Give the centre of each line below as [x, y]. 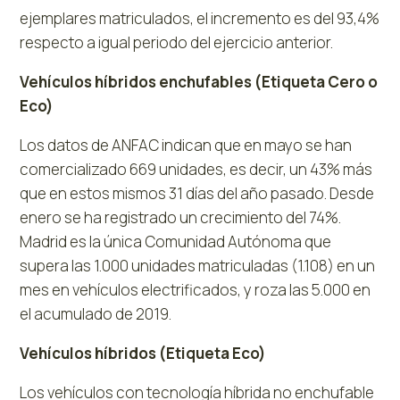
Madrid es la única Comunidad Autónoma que [176, 241]
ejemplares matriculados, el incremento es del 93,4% [200, 18]
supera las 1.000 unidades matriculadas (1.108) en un [198, 265]
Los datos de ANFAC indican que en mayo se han [186, 145]
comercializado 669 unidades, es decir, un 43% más [196, 169]
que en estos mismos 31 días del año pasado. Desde [197, 193]
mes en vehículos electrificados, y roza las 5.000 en [196, 289]
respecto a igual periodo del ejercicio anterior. [177, 42]
